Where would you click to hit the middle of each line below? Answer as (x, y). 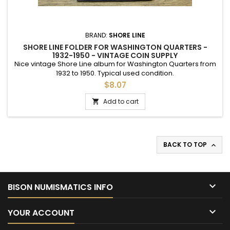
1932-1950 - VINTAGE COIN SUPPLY (115, 55)
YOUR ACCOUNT (41, 213)
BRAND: (97, 35)
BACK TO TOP (186, 145)
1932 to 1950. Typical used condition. (115, 73)
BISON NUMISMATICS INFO (60, 187)
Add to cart (121, 101)
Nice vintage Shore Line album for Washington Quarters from (115, 64)
